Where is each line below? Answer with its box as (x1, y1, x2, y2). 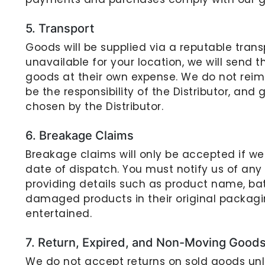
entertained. (25, 206, 92, 221)
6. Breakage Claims (25, 128, 134, 143)
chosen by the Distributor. (25, 99, 163, 114)
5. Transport (25, 21, 94, 35)
